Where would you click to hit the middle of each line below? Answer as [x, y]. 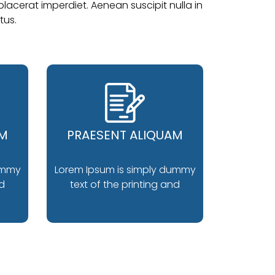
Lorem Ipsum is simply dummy [125, 169]
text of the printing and [125, 184]
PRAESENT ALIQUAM [125, 135]
